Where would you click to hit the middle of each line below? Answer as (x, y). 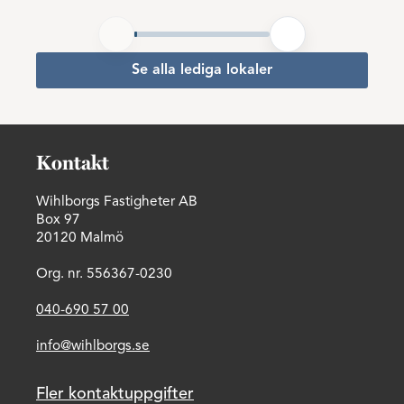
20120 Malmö (80, 238)
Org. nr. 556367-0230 (104, 274)
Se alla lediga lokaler (202, 70)
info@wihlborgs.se (93, 346)
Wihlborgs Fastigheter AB (117, 202)
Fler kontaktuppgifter (115, 394)
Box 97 (58, 220)
